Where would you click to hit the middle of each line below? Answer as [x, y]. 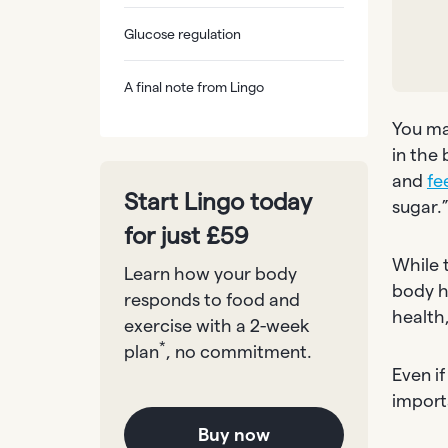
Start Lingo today [218, 201]
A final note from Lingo [194, 87]
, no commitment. [239, 351]
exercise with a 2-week [217, 325]
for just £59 [186, 235]
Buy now [233, 434]
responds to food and [212, 299]
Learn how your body [210, 273]
